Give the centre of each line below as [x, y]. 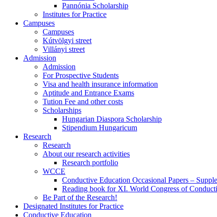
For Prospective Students [81, 76]
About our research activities [86, 154]
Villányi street [64, 49]
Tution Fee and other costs [83, 102]
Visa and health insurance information [100, 84]
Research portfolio [90, 163]
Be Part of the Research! [80, 198]
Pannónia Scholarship [95, 6]
